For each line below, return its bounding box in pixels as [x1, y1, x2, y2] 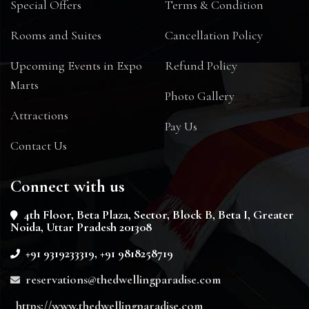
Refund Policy [165, 58, 237, 73]
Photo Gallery [165, 88, 235, 103]
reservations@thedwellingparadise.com [23, 272, 221, 287]
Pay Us [165, 119, 197, 134]
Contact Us [10, 138, 67, 153]
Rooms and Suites [10, 28, 101, 43]
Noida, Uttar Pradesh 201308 [10, 219, 152, 235]
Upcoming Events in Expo [10, 58, 142, 73]
